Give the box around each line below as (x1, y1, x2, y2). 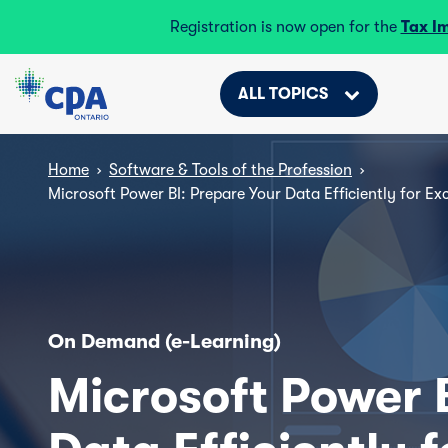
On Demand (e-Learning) (48, 330, 281, 353)
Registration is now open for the (169, 18, 401, 36)
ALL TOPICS (237, 85, 328, 103)
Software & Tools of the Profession (109, 161, 352, 179)
